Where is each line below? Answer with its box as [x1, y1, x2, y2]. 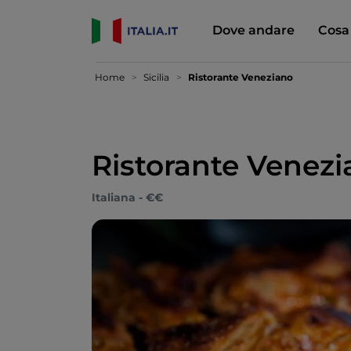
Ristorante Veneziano [188, 71, 293, 83]
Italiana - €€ [92, 190, 163, 204]
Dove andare [212, 22, 295, 38]
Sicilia [143, 71, 169, 83]
